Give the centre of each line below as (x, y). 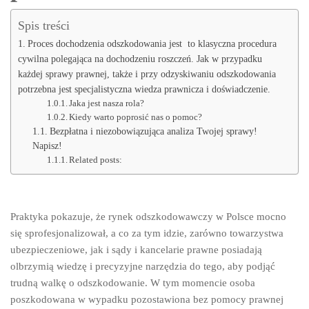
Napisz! (48, 146)
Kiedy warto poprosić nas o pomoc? (136, 117)
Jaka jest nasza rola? (107, 103)
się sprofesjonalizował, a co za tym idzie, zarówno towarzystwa (147, 233)
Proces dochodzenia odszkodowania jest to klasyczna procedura (152, 43)
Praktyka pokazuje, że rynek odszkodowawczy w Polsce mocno (148, 217)
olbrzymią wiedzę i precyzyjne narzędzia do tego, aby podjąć (143, 266)
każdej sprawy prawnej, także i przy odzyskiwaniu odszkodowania (147, 74)
